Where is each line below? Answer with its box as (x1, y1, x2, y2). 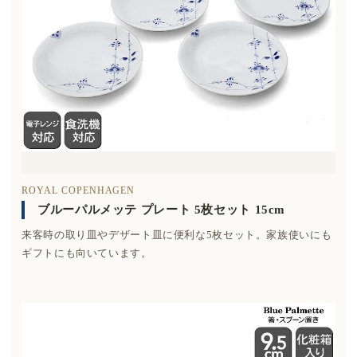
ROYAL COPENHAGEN (22, 184, 135, 196)
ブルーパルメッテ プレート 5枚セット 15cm (37, 202, 286, 216)
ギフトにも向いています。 (22, 246, 152, 259)
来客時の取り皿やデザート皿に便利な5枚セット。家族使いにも (22, 228, 332, 241)
